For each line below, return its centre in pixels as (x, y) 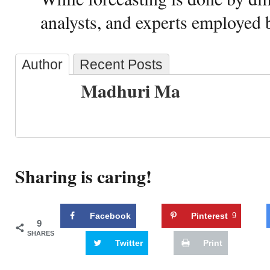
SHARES (41, 233)
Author (42, 64)
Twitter (129, 243)
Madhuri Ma (130, 91)
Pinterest (209, 215)
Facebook (110, 215)
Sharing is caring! (83, 176)
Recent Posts (121, 64)
